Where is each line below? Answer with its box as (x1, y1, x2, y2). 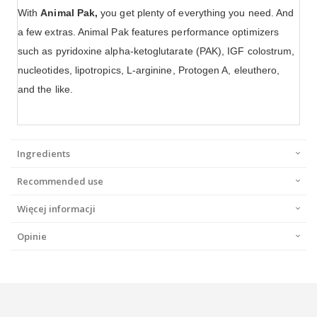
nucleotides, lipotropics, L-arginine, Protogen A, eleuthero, (18, 64, 280, 76)
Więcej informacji (17, 202, 96, 216)
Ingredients (17, 147, 70, 161)
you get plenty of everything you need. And (98, 7, 294, 19)
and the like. (18, 83, 73, 96)
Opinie (17, 230, 47, 243)
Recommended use (17, 175, 103, 188)
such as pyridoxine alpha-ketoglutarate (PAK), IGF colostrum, (18, 45, 295, 57)
